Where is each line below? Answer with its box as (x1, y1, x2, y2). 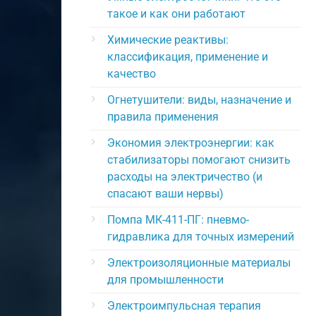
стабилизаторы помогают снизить (107, 152, 291, 166)
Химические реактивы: (107, 32, 229, 47)
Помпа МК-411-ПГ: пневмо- (107, 212, 249, 226)
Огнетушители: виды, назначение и (107, 92, 291, 107)
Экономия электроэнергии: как (107, 135, 274, 150)
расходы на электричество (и (107, 169, 262, 183)
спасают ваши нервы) (107, 186, 224, 200)
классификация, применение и (107, 49, 268, 63)
